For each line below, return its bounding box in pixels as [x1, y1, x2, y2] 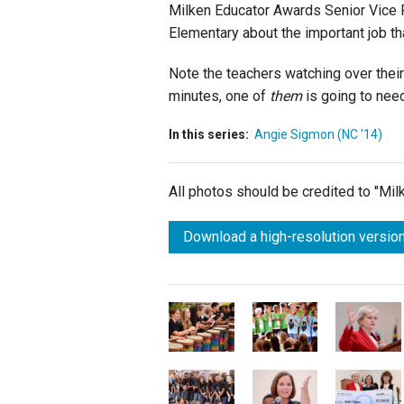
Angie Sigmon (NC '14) [254, 127, 382, 142]
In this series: [169, 127, 249, 142]
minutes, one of [169, 87, 270, 106]
